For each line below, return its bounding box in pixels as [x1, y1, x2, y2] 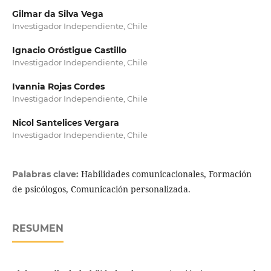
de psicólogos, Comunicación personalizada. [11, 183, 191, 195]
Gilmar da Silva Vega [11, 8, 103, 20]
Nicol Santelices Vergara [11, 117, 119, 129]
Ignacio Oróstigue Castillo [11, 45, 126, 56]
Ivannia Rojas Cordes [11, 81, 105, 93]
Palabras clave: [11, 169, 81, 180]
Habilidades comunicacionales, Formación [80, 168, 252, 180]
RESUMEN [11, 223, 64, 235]
